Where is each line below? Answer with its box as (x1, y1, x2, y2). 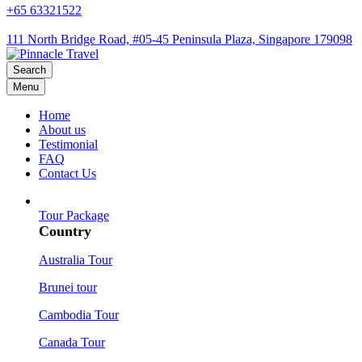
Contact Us (39, 166, 96, 180)
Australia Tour (39, 253, 112, 267)
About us (39, 123, 86, 137)
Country (39, 223, 91, 239)
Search (13, 64, 46, 76)
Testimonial (39, 137, 98, 151)
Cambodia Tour (39, 308, 119, 322)
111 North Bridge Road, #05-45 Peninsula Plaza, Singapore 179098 (6, 32, 352, 46)
